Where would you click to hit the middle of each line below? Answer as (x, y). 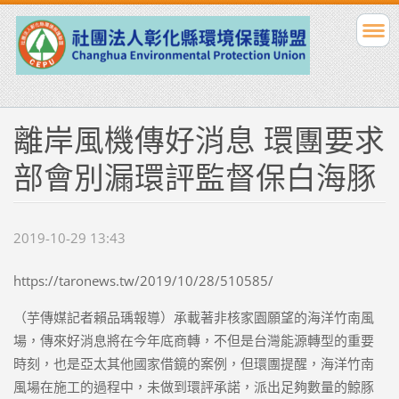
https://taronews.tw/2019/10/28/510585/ (143, 281)
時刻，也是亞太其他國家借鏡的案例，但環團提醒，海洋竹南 (193, 364)
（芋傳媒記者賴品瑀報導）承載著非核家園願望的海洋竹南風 (193, 318)
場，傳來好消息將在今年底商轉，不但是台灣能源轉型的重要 (193, 341)
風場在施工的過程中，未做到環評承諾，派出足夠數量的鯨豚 (193, 387)
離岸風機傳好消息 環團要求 (199, 139)
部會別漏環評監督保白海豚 (195, 177)
